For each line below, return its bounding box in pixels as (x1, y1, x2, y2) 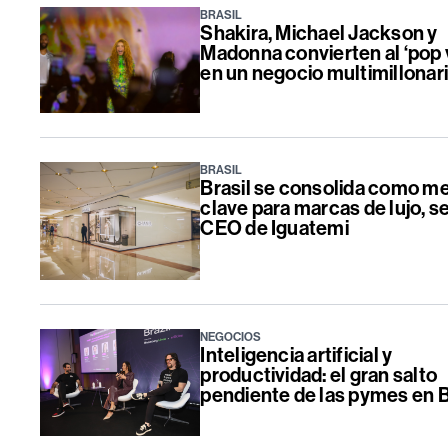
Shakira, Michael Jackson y (200, 20, 438, 45)
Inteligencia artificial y (200, 343, 393, 368)
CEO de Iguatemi (200, 216, 349, 241)
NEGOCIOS (200, 330, 262, 345)
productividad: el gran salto (200, 363, 438, 388)
